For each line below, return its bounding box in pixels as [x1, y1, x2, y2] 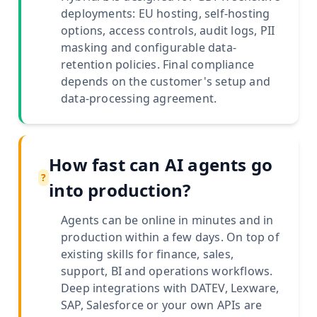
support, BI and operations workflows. [61, 263, 273, 279]
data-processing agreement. [61, 91, 217, 107]
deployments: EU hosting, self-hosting [61, 6, 270, 22]
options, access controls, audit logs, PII [61, 23, 275, 39]
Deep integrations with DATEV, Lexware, [61, 280, 279, 296]
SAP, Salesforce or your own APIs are [61, 297, 263, 313]
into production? [49, 178, 191, 202]
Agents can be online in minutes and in [61, 212, 274, 229]
